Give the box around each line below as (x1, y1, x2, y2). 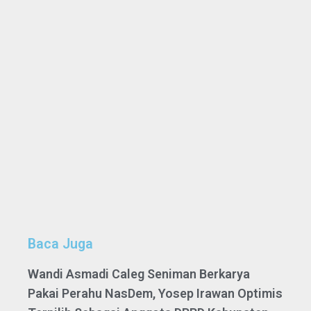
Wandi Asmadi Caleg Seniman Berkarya (28, 267, 250, 282)
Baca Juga (28, 236, 93, 253)
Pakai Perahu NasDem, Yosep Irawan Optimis (28, 286, 283, 301)
